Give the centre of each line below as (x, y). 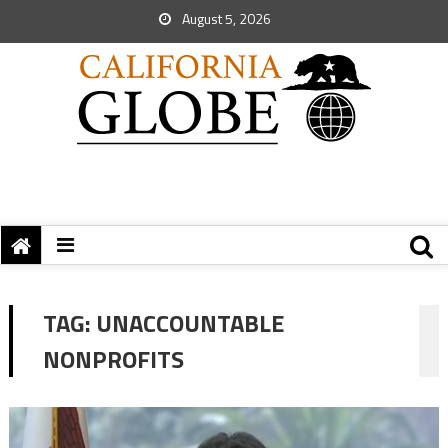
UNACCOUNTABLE (189, 323)
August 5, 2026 (225, 18)
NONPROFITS (113, 359)
